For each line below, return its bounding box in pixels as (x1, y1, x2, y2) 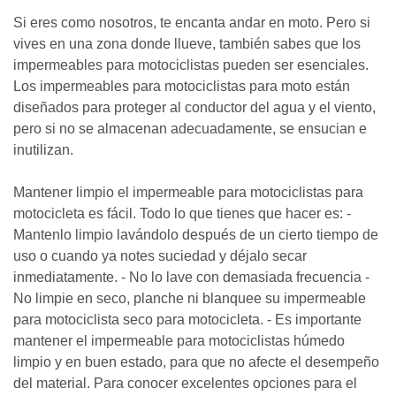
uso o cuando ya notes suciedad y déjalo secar (13, 248, 307, 263)
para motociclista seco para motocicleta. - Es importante (13, 312, 362, 327)
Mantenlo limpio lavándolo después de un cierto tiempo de (13, 227, 378, 242)
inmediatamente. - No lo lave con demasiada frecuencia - (13, 270, 369, 285)
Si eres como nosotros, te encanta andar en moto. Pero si (13, 15, 370, 30)
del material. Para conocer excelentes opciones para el (13, 376, 357, 391)
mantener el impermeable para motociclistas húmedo (13, 333, 345, 348)
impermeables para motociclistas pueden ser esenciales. (13, 57, 369, 72)
